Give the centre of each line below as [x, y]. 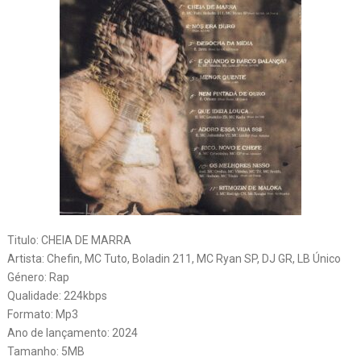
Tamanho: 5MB [46, 352]
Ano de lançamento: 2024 [72, 333]
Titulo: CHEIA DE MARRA [69, 241]
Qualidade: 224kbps [57, 296]
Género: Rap [38, 278]
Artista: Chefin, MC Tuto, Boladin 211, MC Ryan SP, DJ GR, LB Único [174, 259]
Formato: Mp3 [42, 315]
